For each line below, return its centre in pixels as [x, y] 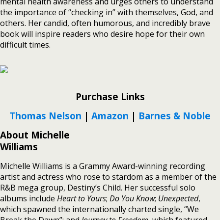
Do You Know [132, 198]
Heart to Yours [82, 198]
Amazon [110, 116]
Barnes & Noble [175, 116]
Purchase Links [110, 96]
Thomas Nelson [45, 116]
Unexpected [178, 198]
